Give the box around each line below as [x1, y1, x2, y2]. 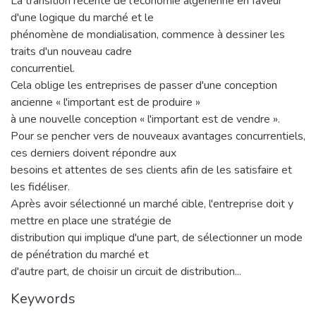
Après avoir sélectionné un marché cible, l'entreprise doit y [11, 195, 293, 212]
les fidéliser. [11, 178, 70, 195]
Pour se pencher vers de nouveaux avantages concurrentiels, [11, 128, 305, 144]
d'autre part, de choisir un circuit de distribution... [11, 263, 241, 279]
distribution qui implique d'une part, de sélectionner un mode [11, 229, 303, 245]
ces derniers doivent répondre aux [11, 145, 176, 161]
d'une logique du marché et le [11, 9, 154, 25]
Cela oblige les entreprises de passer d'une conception [11, 77, 277, 93]
